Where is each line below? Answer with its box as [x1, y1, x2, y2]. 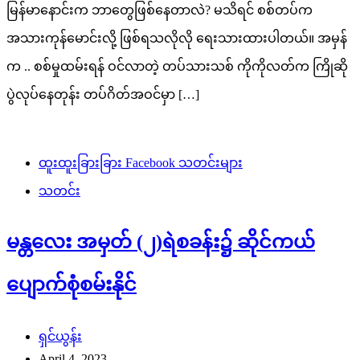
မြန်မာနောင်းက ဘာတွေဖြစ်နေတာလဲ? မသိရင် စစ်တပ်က [6, 3, 313, 18]
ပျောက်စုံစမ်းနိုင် [6, 274, 137, 296]
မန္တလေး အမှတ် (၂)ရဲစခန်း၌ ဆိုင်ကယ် [6, 231, 315, 253]
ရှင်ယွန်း [39, 329, 82, 344]
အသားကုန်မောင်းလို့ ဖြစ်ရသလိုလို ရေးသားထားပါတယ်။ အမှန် [6, 31, 347, 46]
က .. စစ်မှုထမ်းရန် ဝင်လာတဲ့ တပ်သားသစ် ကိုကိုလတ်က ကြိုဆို [6, 59, 348, 74]
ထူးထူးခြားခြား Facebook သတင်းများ [39, 156, 243, 170]
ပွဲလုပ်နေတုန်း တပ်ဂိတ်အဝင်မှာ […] [6, 88, 199, 102]
